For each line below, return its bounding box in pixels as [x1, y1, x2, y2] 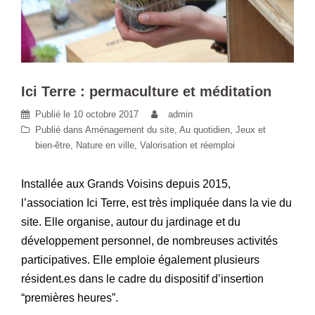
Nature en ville [76, 139, 134, 150]
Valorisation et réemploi [140, 139, 235, 150]
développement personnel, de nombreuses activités [21, 234, 278, 247]
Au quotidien [179, 124, 230, 135]
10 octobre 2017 [73, 108, 139, 120]
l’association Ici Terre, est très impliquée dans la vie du [21, 196, 292, 209]
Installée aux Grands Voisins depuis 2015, [21, 177, 231, 190]
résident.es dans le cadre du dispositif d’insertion [21, 272, 264, 285]
